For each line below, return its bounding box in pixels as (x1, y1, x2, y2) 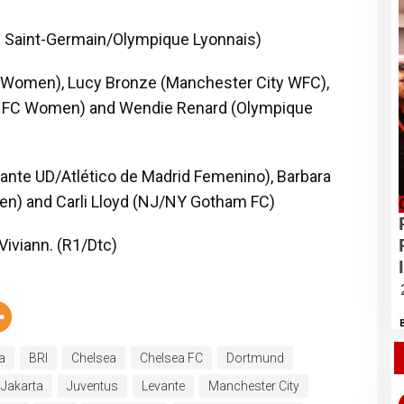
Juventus (66, 378, 118, 393)
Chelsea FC (139, 350, 203, 365)
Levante (141, 378, 185, 393)
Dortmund (225, 350, 284, 365)
